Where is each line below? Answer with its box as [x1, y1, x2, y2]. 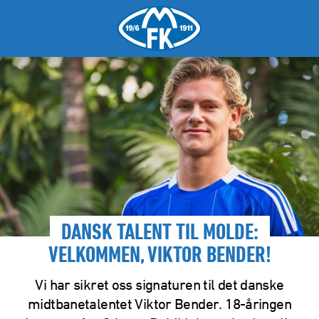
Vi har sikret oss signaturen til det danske [35, 276, 284, 293]
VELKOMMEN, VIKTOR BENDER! [48, 243, 271, 271]
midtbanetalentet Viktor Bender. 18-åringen [28, 295, 291, 312]
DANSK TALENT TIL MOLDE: [61, 220, 258, 248]
